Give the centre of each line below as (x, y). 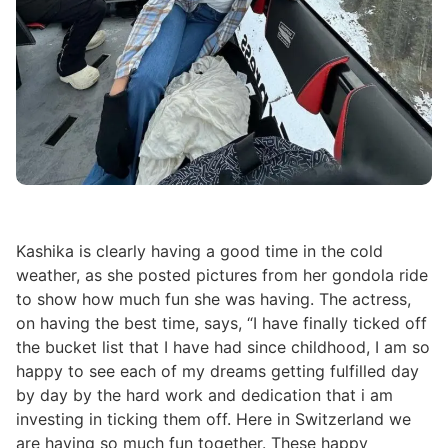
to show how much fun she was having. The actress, (213, 299)
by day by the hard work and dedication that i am (204, 395)
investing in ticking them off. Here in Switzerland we (213, 419)
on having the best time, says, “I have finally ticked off (221, 323)
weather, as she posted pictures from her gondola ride (222, 275)
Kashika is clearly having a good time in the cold (199, 251)
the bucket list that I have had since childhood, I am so (223, 347)
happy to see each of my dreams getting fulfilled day (217, 371)
